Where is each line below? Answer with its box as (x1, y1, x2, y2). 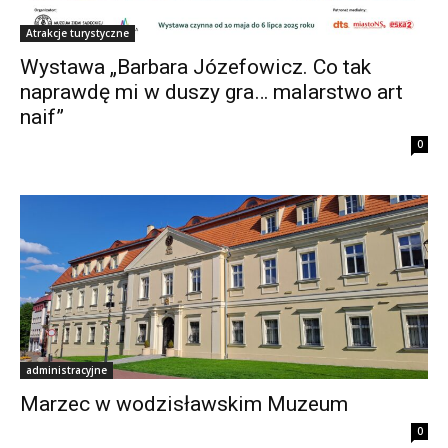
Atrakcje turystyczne (26, 26, 129, 41)
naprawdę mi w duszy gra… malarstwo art (20, 80, 403, 105)
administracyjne (26, 362, 107, 377)
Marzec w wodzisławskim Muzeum (20, 391, 348, 416)
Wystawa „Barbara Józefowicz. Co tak (20, 55, 371, 80)
